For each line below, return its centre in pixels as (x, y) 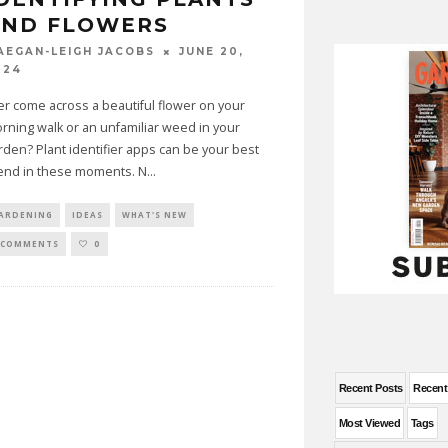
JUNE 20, (211, 52)
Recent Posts (371, 388)
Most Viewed (369, 423)
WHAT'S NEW (154, 214)
